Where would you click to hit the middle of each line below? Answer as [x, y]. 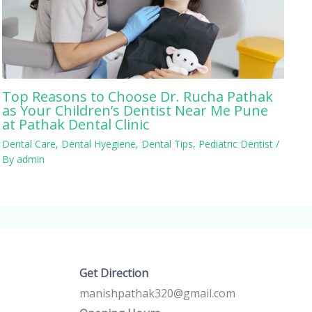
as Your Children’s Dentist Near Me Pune [135, 110]
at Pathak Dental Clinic [76, 124]
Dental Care [29, 143]
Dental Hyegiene [99, 143]
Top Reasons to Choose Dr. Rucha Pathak [138, 96]
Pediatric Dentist [236, 143]
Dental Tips [167, 143]
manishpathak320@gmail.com [157, 293]
